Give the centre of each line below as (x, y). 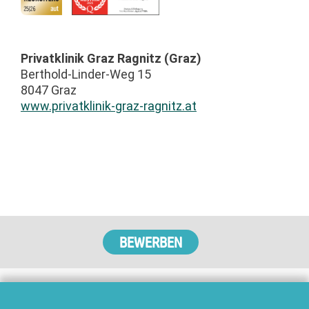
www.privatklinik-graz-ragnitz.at (109, 106)
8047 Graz (49, 90)
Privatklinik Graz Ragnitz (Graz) (111, 58)
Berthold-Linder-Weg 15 (86, 74)
